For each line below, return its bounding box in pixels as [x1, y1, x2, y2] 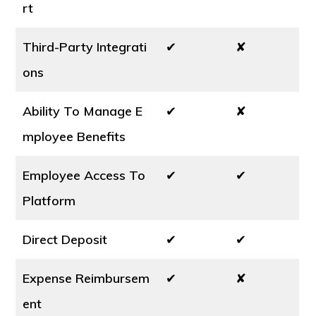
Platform [23, 193, 76, 209]
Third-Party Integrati [23, 39, 147, 55]
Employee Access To [23, 167, 146, 183]
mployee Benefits [23, 128, 126, 145]
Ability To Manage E [23, 103, 143, 119]
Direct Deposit [23, 231, 108, 248]
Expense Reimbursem [23, 270, 150, 286]
